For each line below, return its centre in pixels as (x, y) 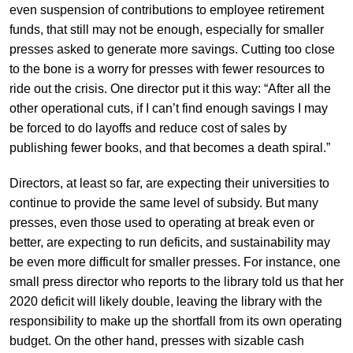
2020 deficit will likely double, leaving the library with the (165, 301)
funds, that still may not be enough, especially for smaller (166, 29)
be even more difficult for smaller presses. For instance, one (175, 262)
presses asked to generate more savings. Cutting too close (172, 49)
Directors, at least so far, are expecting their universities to (169, 183)
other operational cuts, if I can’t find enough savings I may (168, 108)
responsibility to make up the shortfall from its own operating (175, 321)
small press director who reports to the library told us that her (176, 281)
